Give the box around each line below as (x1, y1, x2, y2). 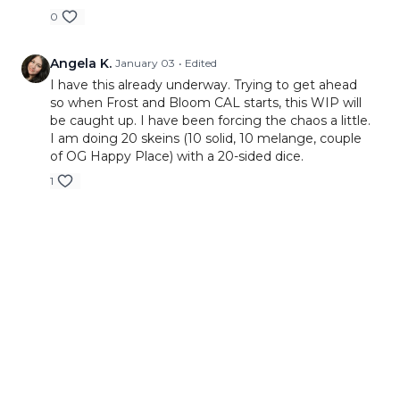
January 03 (115, 56, 175, 70)
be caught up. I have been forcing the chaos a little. (50, 112, 371, 129)
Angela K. (50, 55, 112, 71)
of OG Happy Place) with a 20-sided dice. (50, 148, 304, 164)
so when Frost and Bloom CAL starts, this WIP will (50, 95, 362, 111)
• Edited (179, 56, 217, 70)
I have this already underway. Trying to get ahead (50, 77, 357, 93)
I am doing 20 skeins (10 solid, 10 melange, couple (50, 130, 362, 146)
